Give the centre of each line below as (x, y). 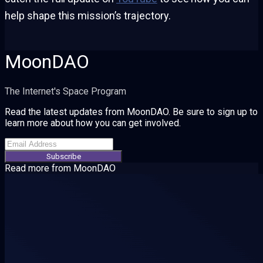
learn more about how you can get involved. (93, 123)
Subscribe (63, 156)
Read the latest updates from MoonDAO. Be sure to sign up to (131, 112)
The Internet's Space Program (65, 91)
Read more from (39, 168)
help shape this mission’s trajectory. (88, 15)
